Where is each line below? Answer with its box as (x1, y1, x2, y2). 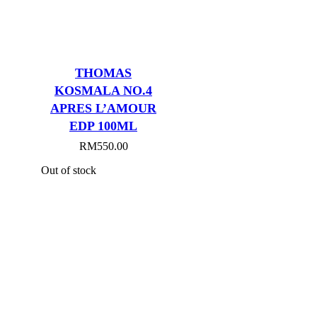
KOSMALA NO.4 (54, 83, 152, 98)
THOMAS (75, 66, 132, 81)
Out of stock (41, 164, 96, 177)
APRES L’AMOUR (50, 101, 156, 116)
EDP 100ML (69, 119, 137, 134)
